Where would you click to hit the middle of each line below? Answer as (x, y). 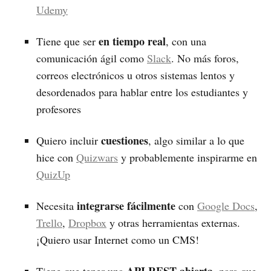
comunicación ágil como (92, 58)
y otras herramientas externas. (173, 223)
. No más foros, (205, 58)
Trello (49, 223)
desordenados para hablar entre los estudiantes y (142, 92)
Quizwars (97, 158)
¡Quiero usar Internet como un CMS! (118, 240)
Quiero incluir (69, 141)
